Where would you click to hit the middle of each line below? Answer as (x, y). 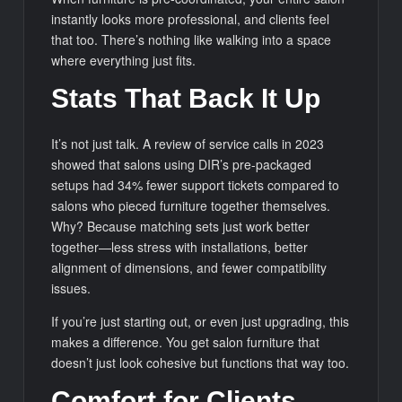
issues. (71, 288)
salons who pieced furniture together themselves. (191, 205)
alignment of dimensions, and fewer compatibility (189, 267)
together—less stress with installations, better (180, 246)
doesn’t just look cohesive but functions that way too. (201, 362)
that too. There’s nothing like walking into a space (192, 40)
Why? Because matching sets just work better (181, 226)
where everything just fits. (124, 61)
